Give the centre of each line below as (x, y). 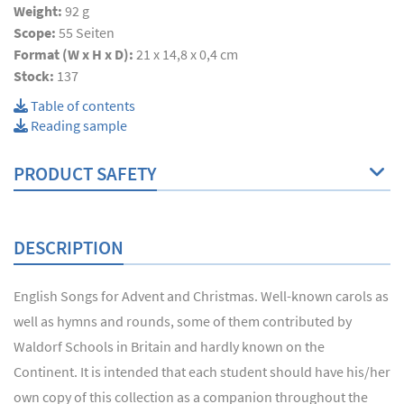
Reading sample (78, 125)
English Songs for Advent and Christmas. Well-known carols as (201, 295)
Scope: (36, 32)
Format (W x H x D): (75, 54)
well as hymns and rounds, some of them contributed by (183, 321)
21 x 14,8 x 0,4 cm (187, 54)
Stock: (35, 75)
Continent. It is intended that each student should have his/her (202, 371)
